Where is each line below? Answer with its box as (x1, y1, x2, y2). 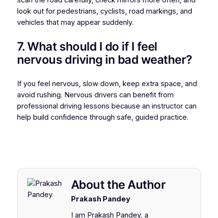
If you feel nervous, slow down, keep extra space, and (17, 79, 197, 88)
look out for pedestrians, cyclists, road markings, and (17, 7, 192, 16)
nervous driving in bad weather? (17, 53, 192, 67)
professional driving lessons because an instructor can (17, 101, 197, 110)
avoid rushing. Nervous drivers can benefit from (17, 90, 174, 99)
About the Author (71, 178, 166, 192)
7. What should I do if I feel (17, 39, 157, 54)
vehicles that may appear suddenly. (17, 18, 133, 27)
